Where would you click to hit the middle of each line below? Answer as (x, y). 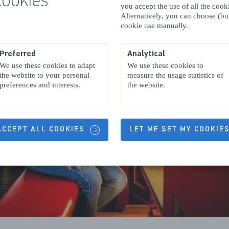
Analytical (146, 53)
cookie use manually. (154, 25)
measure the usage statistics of (175, 75)
